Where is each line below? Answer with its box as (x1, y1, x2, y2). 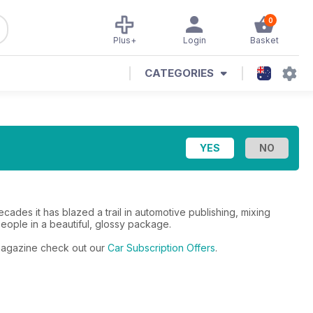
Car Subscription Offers (108, 242, 215, 254)
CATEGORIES (145, 66, 214, 80)
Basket (249, 35, 279, 45)
